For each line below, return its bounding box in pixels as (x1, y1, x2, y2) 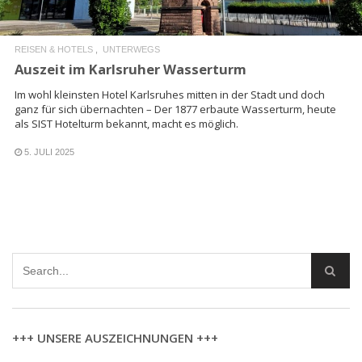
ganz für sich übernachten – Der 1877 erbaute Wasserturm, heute (15, 101, 336, 116)
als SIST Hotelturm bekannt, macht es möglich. (15, 116, 238, 131)
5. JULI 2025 (24, 146, 74, 157)
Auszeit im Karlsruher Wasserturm (15, 59, 246, 78)
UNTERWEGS (103, 44, 160, 54)
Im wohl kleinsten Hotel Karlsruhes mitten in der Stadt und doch (15, 86, 325, 102)
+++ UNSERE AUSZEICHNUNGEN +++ (12, 329, 218, 346)
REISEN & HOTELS (15, 44, 93, 54)
